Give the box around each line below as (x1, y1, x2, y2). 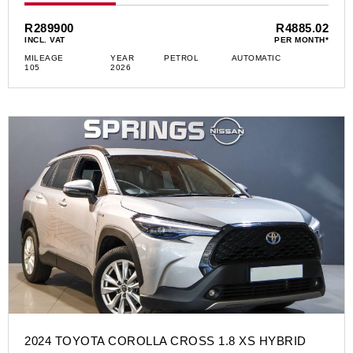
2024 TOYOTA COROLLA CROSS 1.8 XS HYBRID (24, 334, 307, 348)
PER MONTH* (274, 35, 329, 45)
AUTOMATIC (231, 54, 281, 63)
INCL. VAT (24, 35, 65, 45)
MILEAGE (24, 54, 64, 63)
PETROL (164, 54, 199, 63)
